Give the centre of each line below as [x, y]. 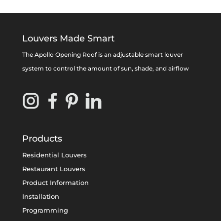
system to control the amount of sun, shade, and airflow [105, 68]
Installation [40, 196]
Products [42, 139]
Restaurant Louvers [54, 169]
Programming [45, 210]
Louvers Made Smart [68, 38]
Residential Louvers [54, 155]
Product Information [55, 183]
